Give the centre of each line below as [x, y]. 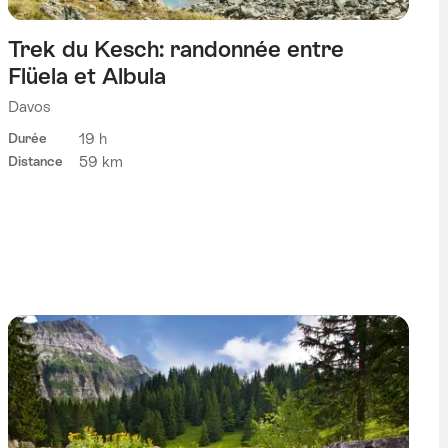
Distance [35, 162]
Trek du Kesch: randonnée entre [175, 49]
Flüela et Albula [86, 76]
